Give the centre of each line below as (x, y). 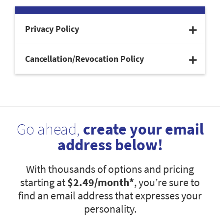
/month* (114, 182)
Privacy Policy (52, 29)
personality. (110, 209)
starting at (44, 182)
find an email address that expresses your (110, 196)
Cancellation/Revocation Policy (84, 59)
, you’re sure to (167, 182)
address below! (110, 145)
